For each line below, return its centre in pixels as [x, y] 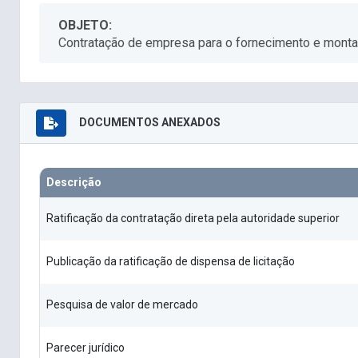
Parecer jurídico [86, 348]
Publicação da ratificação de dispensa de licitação [171, 262]
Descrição [74, 183]
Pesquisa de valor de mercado [122, 305]
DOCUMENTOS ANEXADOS [150, 122]
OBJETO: [85, 26]
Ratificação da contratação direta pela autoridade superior [193, 219]
